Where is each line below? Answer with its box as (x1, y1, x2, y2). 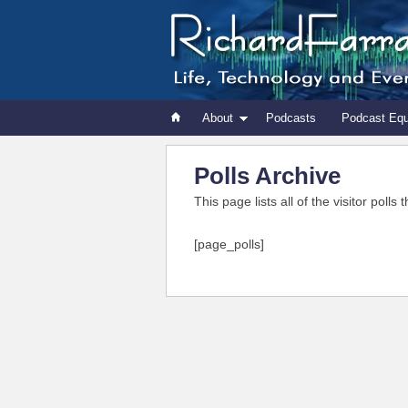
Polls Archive (194, 162, 341, 189)
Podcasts (266, 111, 316, 125)
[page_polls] (194, 237, 264, 251)
